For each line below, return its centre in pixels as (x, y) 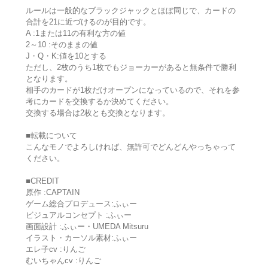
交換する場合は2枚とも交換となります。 (98, 113)
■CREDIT (42, 181)
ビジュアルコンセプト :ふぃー (78, 215)
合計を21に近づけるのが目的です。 (88, 22)
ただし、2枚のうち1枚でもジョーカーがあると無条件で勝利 (131, 68)
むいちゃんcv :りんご (63, 261)
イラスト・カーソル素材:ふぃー (81, 238)
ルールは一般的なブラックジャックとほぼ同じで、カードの (130, 11)
